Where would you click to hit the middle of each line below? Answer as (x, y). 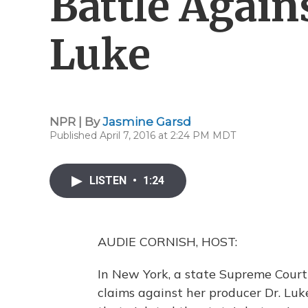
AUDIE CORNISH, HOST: (167, 242)
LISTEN (109, 180)
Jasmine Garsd (147, 122)
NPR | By (76, 122)
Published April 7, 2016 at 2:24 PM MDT (143, 135)
